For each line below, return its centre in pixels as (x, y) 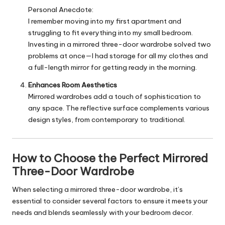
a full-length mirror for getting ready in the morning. (113, 67)
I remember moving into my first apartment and (105, 21)
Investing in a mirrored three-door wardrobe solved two (120, 44)
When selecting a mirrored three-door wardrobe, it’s (97, 190)
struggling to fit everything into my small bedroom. (110, 32)
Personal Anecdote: (61, 9)
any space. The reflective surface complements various (119, 108)
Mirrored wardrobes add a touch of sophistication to (115, 96)
